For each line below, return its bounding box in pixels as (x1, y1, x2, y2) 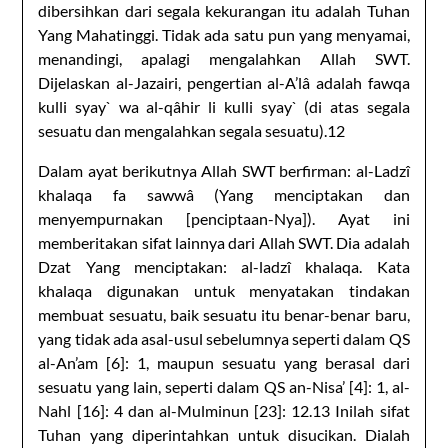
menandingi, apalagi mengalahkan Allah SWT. (38, 48, 410, 68)
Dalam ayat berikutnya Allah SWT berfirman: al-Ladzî (38, 160, 410, 180)
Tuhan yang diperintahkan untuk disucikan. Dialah (38, 424, 410, 444)
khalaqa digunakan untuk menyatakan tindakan (38, 280, 410, 300)
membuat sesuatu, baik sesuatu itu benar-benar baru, (38, 304, 410, 324)
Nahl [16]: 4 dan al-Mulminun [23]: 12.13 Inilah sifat (38, 400, 410, 420)
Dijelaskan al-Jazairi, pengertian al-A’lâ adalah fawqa (38, 72, 410, 92)
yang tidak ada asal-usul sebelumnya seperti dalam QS (38, 328, 410, 348)
